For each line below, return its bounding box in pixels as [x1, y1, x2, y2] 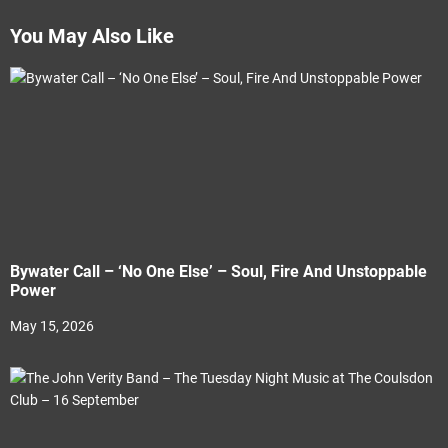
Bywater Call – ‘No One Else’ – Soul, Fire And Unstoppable [10, 262, 427, 281]
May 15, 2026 [10, 318, 94, 334]
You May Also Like [10, 24, 174, 48]
